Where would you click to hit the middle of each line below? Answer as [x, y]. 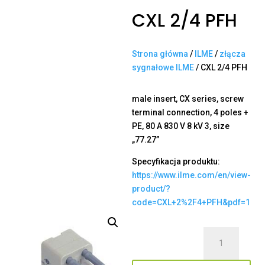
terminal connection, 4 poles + [190, 113]
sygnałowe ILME [163, 68]
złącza [232, 54]
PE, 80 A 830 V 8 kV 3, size [181, 126]
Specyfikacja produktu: [176, 162]
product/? [151, 189]
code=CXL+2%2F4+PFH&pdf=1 [191, 203]
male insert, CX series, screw [188, 99]
